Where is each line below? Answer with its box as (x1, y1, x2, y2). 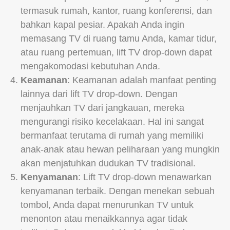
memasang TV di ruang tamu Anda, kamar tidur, (21, 33, 217, 44)
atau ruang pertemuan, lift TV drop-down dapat (21, 47, 212, 57)
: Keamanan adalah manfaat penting (67, 74, 216, 85)
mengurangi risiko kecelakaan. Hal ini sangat (21, 116, 204, 127)
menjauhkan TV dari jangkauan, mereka (21, 102, 184, 113)
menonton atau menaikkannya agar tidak (21, 213, 187, 224)
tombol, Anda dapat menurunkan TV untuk (21, 199, 194, 210)
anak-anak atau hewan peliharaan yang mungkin (21, 144, 220, 155)
